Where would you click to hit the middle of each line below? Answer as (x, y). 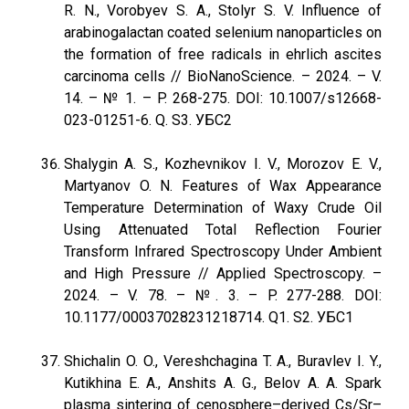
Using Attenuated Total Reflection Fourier (223, 230)
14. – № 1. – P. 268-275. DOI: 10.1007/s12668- (223, 98)
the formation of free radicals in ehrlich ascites (223, 54)
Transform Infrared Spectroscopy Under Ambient (223, 252)
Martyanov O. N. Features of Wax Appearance (223, 186)
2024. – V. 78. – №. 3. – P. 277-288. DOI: (223, 295)
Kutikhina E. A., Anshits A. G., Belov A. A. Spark (223, 383)
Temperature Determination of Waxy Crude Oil (223, 208)
